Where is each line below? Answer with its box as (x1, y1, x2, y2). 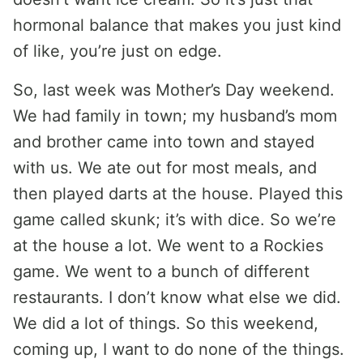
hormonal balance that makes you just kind (13, 15, 341, 35)
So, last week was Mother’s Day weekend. (13, 80, 335, 100)
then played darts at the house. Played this (13, 184, 343, 203)
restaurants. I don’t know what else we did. (13, 288, 341, 307)
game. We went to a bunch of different (13, 262, 310, 281)
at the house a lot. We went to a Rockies (13, 236, 323, 255)
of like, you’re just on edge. (13, 41, 222, 61)
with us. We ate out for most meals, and (13, 158, 317, 177)
